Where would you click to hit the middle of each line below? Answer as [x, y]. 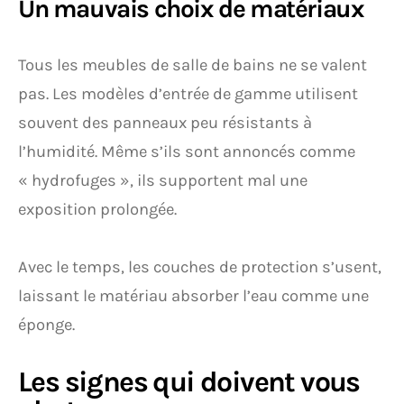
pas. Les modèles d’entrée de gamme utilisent [188, 94]
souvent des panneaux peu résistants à [165, 123]
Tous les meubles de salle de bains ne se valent [193, 65]
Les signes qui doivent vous [189, 382]
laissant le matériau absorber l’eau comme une [193, 296]
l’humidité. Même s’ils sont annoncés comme [187, 151]
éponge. [46, 325]
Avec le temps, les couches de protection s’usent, [200, 267]
